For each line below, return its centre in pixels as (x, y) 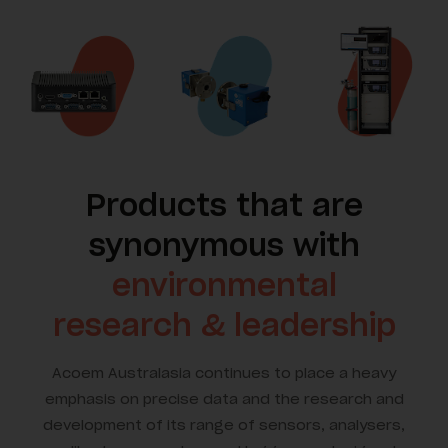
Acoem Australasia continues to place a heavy (224, 372)
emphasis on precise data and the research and (224, 398)
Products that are (224, 204)
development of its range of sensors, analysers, (224, 424)
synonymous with (224, 244)
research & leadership (224, 324)
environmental (224, 284)
